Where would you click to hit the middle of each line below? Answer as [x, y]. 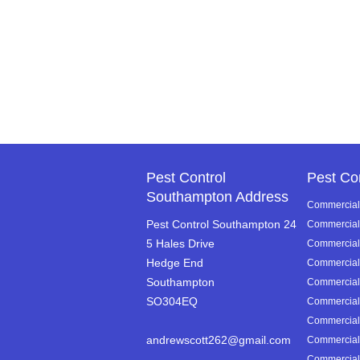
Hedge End [175, 263]
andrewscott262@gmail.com [219, 340]
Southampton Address [217, 197]
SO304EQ [172, 301]
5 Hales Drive [180, 243]
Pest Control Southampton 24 [221, 224]
